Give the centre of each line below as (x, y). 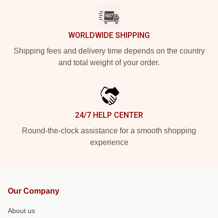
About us (21, 211)
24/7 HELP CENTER (109, 115)
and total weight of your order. (109, 63)
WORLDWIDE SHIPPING (109, 35)
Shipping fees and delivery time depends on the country (109, 51)
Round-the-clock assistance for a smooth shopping (109, 131)
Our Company (34, 191)
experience (109, 142)
